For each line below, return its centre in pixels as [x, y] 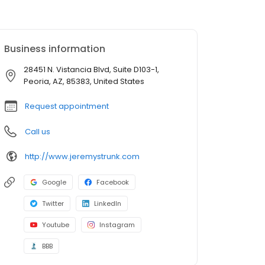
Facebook [113, 182]
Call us [38, 132]
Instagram [117, 225]
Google [54, 182]
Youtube [56, 225]
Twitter [53, 204]
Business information [55, 49]
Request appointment [67, 106]
